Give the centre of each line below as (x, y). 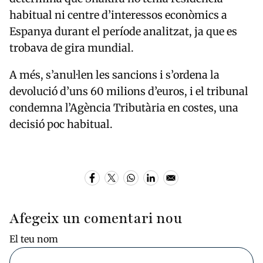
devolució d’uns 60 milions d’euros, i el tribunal (129, 92)
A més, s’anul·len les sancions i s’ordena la (114, 75)
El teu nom (34, 239)
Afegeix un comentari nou (96, 218)
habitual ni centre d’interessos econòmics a (118, 15)
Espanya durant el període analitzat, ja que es (123, 32)
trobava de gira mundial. (72, 48)
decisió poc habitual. (61, 124)
